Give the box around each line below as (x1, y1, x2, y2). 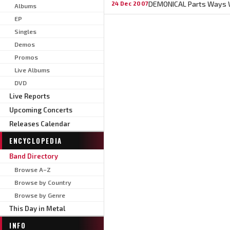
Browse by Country (14, 178, 71, 186)
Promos (14, 53, 38, 61)
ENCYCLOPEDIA (9, 135, 62, 146)
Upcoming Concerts (9, 105, 72, 114)
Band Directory (9, 151, 58, 160)
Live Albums (14, 66, 50, 73)
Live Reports (9, 91, 50, 100)
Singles (14, 27, 36, 35)
